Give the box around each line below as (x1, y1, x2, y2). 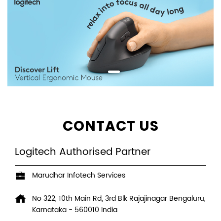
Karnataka (32, 204, 69, 216)
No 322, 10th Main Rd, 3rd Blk (32, 193, 127, 205)
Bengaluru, (169, 193, 206, 205)
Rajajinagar (129, 193, 167, 205)
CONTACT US (62, 116, 159, 136)
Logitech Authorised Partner (15, 144, 150, 161)
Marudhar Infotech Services (32, 170, 125, 182)
